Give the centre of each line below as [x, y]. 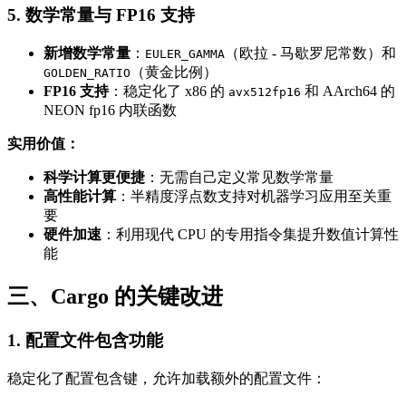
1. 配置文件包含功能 [85, 340]
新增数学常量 [87, 53]
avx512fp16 [265, 92]
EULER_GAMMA [185, 54]
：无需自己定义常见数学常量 [239, 178]
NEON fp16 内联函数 [110, 111]
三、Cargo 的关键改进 [115, 297]
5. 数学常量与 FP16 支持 [101, 15]
